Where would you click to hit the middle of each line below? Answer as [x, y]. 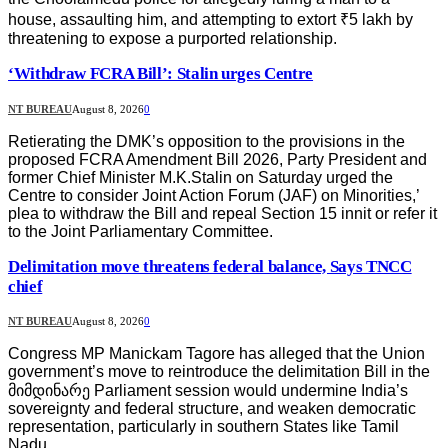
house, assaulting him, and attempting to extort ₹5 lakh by [210, 20]
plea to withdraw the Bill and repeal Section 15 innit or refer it [222, 213]
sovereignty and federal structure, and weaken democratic [212, 408]
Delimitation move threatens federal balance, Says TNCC [210, 266]
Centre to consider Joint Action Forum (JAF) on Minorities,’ [213, 195]
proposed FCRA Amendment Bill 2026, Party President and [217, 159]
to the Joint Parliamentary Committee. [140, 231]
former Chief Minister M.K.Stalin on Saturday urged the [200, 177]
